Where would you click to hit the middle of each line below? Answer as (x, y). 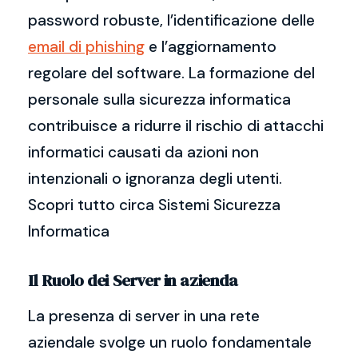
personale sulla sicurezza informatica (159, 99)
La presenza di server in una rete (144, 316)
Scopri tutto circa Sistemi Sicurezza (154, 205)
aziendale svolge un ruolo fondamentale (170, 342)
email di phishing (86, 47)
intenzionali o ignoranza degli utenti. (155, 179)
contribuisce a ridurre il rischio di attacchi (176, 126)
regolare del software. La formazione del (171, 73)
